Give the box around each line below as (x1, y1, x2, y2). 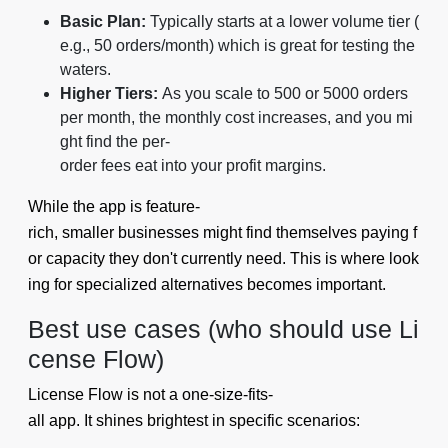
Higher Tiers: (60, 84, 158, 102)
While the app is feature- (28, 197, 200, 215)
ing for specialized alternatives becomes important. (28, 275, 386, 293)
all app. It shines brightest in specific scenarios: (28, 411, 360, 429)
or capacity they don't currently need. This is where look (28, 249, 419, 267)
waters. (60, 60, 111, 78)
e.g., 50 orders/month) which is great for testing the (60, 36, 419, 54)
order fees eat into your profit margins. (60, 156, 326, 174)
